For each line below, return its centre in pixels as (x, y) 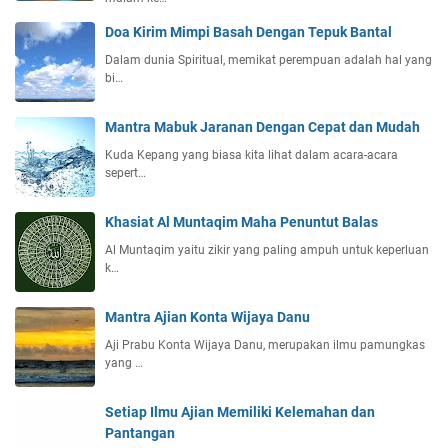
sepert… (125, 172)
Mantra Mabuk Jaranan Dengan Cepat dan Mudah (262, 126)
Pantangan (140, 432)
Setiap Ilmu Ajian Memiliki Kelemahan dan (240, 411)
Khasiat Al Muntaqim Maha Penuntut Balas (241, 221)
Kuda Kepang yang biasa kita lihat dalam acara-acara (251, 154)
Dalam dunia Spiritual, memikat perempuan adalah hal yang (268, 59)
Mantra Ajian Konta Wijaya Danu (207, 316)
